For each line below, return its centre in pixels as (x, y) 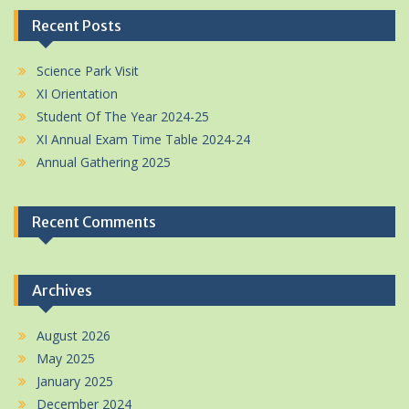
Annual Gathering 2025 (104, 162)
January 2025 (75, 381)
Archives (62, 290)
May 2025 (66, 358)
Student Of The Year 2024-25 (123, 116)
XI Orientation (77, 94)
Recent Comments (94, 222)
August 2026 (73, 336)
